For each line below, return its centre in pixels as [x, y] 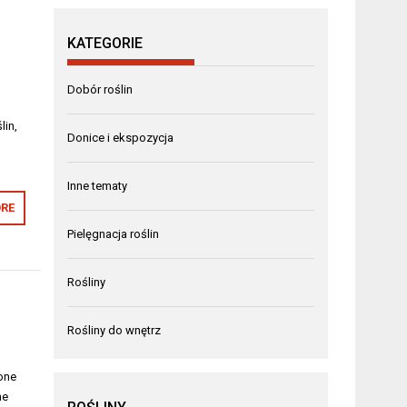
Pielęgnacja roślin [114, 233]
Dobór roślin [100, 89]
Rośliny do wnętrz [114, 330]
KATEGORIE [105, 43]
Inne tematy [98, 185]
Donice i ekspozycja [121, 137]
